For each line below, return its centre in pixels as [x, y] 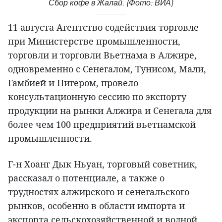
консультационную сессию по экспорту [97, 97]
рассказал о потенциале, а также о [86, 178]
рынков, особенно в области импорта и [96, 206]
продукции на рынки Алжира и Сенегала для [110, 111]
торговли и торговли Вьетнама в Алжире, [102, 55]
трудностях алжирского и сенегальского [99, 192]
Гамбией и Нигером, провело [73, 83]
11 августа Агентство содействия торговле [103, 28]
